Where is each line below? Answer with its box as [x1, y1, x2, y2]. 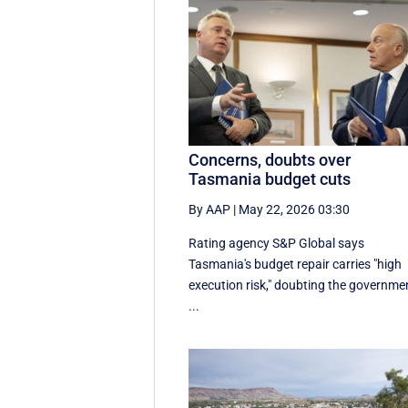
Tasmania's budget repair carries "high [189, 256, 403, 271]
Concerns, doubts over [189, 149, 352, 169]
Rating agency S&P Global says [189, 235, 365, 250]
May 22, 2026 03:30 [239, 201, 351, 217]
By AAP [189, 201, 231, 217]
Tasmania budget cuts [189, 168, 352, 189]
